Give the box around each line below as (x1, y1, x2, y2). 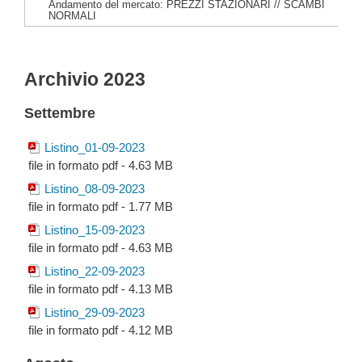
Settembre (24, 104, 95, 121)
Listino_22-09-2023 (44, 264, 145, 279)
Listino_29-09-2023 (44, 305, 145, 320)
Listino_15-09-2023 (44, 223, 145, 238)
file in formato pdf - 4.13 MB (28, 282, 173, 297)
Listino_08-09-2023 (44, 182, 145, 196)
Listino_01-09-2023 (44, 141, 145, 155)
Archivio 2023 (24, 69, 145, 90)
